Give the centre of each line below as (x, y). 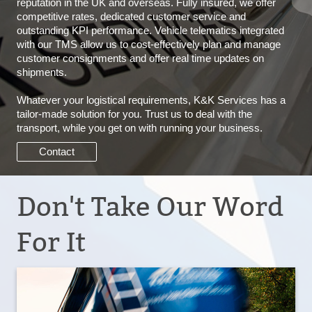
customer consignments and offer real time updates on (140, 58)
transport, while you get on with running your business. (140, 127)
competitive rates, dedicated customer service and (131, 16)
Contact (56, 151)
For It (51, 242)
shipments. (42, 72)
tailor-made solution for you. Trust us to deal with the (134, 114)
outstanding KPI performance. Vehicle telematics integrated (150, 30)
